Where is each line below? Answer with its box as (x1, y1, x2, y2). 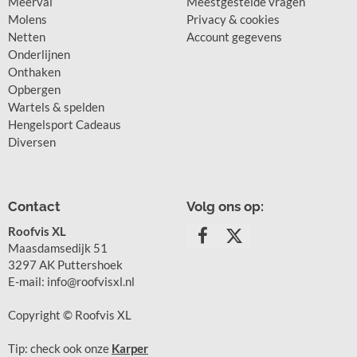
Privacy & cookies (186, 11, 280, 26)
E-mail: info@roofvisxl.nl (8, 273, 135, 288)
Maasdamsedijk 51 (8, 240, 108, 255)
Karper (112, 340, 148, 355)
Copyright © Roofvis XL (8, 307, 131, 322)
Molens (8, 11, 47, 26)
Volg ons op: (186, 198, 264, 214)
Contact (8, 198, 61, 214)
